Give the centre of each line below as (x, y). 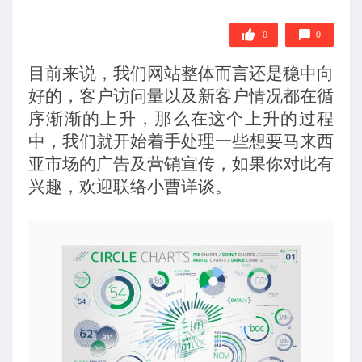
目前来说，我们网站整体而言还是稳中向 (181, 74)
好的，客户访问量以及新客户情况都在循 (181, 97)
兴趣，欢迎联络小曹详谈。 (130, 187)
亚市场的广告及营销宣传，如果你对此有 (181, 164)
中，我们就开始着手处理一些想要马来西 (181, 142)
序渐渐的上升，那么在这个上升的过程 (181, 119)
